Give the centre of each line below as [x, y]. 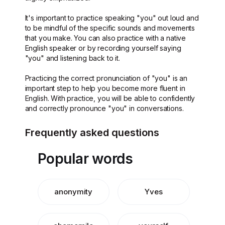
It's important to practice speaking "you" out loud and [112, 18]
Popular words [85, 159]
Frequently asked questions [92, 133]
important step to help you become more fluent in [105, 88]
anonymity [74, 192]
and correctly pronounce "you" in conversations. [104, 108]
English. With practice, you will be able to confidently [110, 98]
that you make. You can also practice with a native [105, 38]
